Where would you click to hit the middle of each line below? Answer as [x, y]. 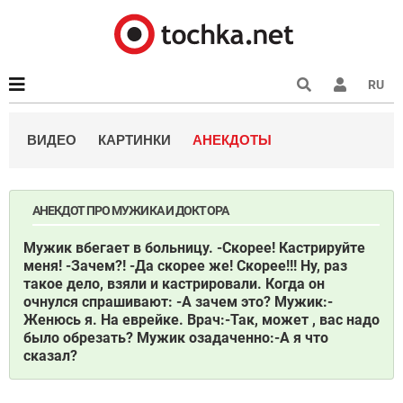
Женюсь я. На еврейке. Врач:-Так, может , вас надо [201, 320]
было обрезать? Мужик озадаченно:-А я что [176, 338]
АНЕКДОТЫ [232, 140]
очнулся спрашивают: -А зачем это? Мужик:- [178, 302]
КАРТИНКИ [134, 140]
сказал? [50, 356]
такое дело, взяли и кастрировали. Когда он [174, 284]
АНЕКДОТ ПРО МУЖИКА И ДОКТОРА [130, 210]
